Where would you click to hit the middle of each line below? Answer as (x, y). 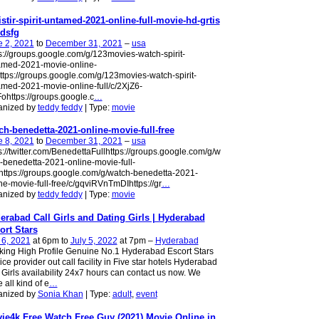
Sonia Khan (60, 294)
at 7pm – (136, 241)
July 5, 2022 (94, 241)
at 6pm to (50, 241)
